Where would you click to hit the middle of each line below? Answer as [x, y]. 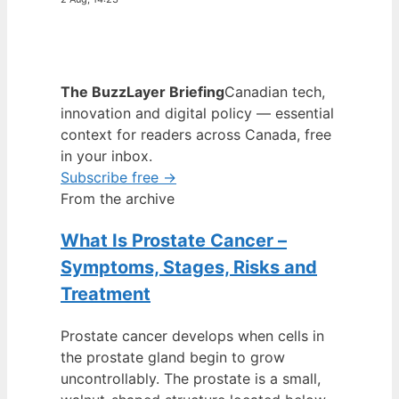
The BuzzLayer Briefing [142, 92]
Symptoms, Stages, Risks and [189, 267]
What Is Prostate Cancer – [174, 240]
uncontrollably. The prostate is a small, [191, 379]
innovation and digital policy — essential [197, 113]
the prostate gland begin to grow [173, 357]
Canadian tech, [275, 92]
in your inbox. [106, 156]
